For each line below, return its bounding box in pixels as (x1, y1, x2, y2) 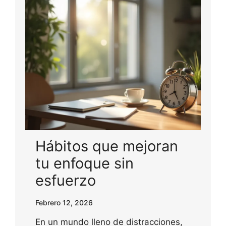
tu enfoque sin (35, 154, 134, 173)
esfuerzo (35, 172, 96, 190)
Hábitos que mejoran (35, 137, 178, 155)
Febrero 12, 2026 (35, 198, 93, 207)
